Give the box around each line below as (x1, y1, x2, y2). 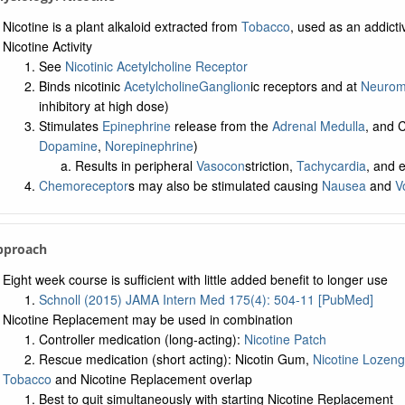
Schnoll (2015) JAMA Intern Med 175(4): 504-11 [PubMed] (38, 290, 373, 308)
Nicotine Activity (2, 37, 92, 55)
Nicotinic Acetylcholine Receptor (64, 57, 248, 75)
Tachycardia (296, 156, 366, 174)
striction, (244, 156, 297, 174)
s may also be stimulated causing (127, 176, 322, 194)
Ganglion (198, 77, 250, 95)
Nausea (321, 176, 366, 194)
